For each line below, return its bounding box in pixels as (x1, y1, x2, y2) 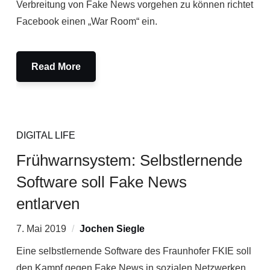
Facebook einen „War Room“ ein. (16, 16, 157, 27)
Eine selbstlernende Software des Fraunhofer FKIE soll (16, 246, 251, 256)
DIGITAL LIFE (16, 130, 75, 140)
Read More (31, 61, 81, 72)
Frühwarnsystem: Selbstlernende (16, 151, 242, 169)
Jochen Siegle (79, 224, 145, 234)
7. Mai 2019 (16, 224, 66, 234)
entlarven (16, 195, 80, 213)
